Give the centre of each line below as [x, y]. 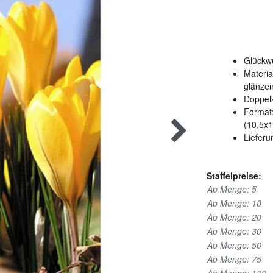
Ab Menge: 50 [234, 245]
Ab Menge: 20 [234, 217]
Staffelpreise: [234, 176]
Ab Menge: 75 [234, 259]
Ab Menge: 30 [234, 231]
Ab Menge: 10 [234, 203]
